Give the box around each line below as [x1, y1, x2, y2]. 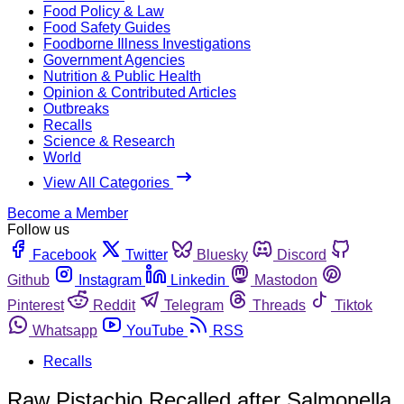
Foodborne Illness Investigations [43, 35, 251, 51]
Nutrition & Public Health [43, 68, 201, 84]
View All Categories [43, 174, 173, 190]
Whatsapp [32, 322, 97, 338]
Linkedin [170, 271, 225, 288]
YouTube [126, 322, 184, 338]
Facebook [32, 246, 96, 262]
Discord [277, 246, 326, 262]
